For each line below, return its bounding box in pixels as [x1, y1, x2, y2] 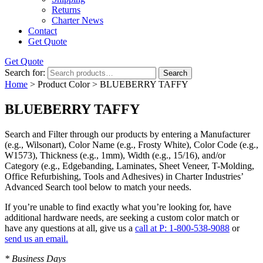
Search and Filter [5, 129, 68, 139]
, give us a [95, 222, 135, 233]
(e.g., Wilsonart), [5, 139, 69, 150]
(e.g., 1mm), [77, 150, 127, 160]
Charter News [52, 15, 103, 25]
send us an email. [5, 233, 68, 244]
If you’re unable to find [5, 201, 93, 212]
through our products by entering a [68, 129, 200, 139]
